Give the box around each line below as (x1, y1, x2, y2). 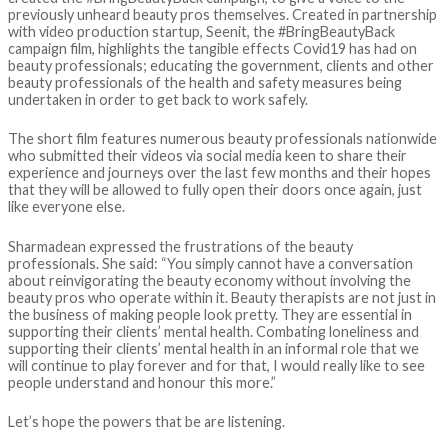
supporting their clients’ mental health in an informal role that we (8, 339, 419, 357)
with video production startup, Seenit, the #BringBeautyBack (8, 23, 395, 40)
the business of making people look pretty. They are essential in (8, 305, 412, 323)
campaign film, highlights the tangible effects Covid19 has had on (8, 40, 417, 57)
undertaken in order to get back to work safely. (8, 91, 308, 108)
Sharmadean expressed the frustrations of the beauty (8, 237, 353, 255)
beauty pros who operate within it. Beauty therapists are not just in (8, 288, 436, 306)
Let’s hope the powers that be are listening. (8, 413, 285, 431)
